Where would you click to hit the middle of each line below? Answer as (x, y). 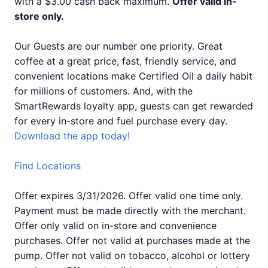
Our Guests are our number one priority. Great (118, 46)
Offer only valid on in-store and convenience (115, 226)
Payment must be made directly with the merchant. (130, 211)
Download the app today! (72, 136)
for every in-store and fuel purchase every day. (121, 121)
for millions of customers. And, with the (103, 91)
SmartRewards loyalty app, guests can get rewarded (134, 106)
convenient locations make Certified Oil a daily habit (133, 76)
